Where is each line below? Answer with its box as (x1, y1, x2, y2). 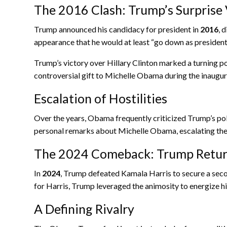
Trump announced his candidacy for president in (34, 24, 200, 34)
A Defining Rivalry (34, 201, 134, 216)
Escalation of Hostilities (34, 90, 167, 106)
